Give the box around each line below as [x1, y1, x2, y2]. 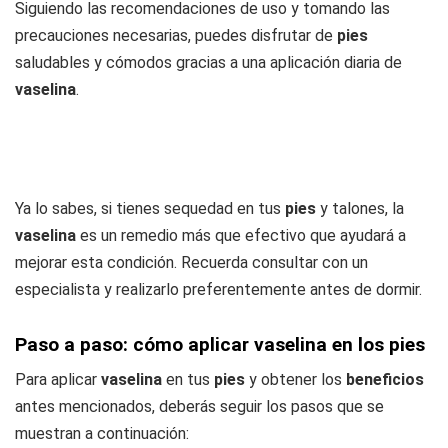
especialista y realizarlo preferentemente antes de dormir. [15, 280, 422, 299]
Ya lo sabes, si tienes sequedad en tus [15, 199, 285, 218]
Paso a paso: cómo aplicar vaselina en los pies [15, 333, 425, 356]
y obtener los [249, 370, 346, 389]
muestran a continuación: [15, 424, 189, 443]
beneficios [346, 370, 424, 389]
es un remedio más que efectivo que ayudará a [80, 226, 406, 245]
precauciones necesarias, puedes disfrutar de [15, 26, 337, 45]
